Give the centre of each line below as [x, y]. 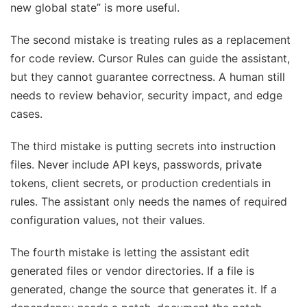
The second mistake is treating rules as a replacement [150, 40]
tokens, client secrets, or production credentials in [140, 183]
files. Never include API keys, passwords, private [136, 165]
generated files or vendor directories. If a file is [132, 271]
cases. [26, 114]
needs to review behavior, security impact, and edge [146, 96]
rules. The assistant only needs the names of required [149, 202]
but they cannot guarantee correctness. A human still [148, 77]
